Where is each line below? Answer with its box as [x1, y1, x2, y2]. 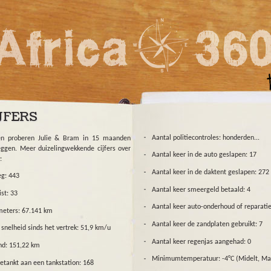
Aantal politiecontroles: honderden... [152, 134, 260, 142]
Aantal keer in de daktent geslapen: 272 [152, 168, 269, 176]
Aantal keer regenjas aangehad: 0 [152, 238, 251, 246]
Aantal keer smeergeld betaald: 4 [152, 186, 250, 194]
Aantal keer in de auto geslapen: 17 [152, 151, 256, 159]
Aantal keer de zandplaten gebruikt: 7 [152, 220, 263, 228]
